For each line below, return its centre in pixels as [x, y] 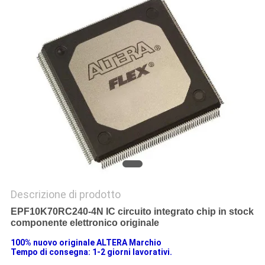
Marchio [145, 243]
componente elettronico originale [85, 223]
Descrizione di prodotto [65, 195]
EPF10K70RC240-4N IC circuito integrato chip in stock [132, 212]
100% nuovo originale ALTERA [69, 243]
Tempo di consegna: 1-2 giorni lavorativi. [91, 252]
